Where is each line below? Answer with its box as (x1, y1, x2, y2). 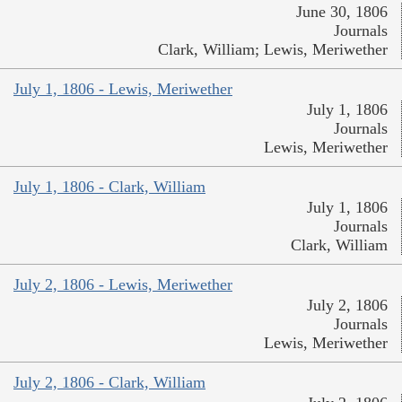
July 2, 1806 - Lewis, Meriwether (13, 275, 232, 294)
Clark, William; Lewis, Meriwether (158, 40, 388, 59)
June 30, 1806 (296, 3, 388, 22)
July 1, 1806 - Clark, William (13, 178, 205, 197)
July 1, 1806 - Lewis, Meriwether (13, 80, 232, 99)
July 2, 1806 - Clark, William (13, 373, 205, 392)
